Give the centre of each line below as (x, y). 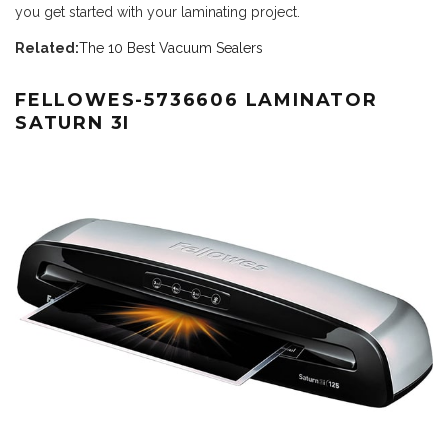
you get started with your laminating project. (157, 12)
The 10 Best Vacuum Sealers (171, 48)
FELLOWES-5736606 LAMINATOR (196, 100)
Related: (47, 48)
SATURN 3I (73, 123)
